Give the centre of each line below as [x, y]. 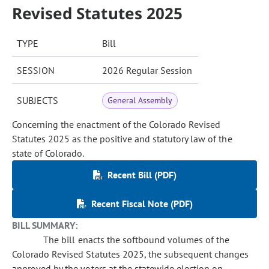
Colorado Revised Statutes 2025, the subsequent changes [131, 254]
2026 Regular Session [147, 70]
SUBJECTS [38, 100]
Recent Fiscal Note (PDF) [142, 204]
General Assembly [140, 100]
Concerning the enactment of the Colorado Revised [116, 124]
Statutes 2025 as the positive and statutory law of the [122, 139]
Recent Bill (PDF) [142, 175]
